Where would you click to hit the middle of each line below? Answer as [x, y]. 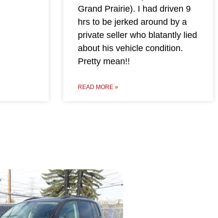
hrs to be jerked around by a [132, 22]
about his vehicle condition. [130, 48]
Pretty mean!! [104, 62]
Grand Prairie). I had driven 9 [134, 9]
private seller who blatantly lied [137, 35]
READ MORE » [98, 87]
